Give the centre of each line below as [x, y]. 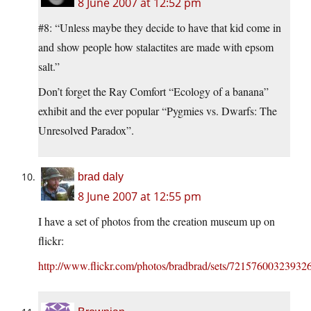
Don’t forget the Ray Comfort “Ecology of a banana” [153, 92]
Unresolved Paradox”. [86, 131]
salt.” [49, 67]
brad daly [101, 177]
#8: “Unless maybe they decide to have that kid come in [160, 28]
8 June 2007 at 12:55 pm [140, 197]
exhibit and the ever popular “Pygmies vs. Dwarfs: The [158, 111]
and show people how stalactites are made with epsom [156, 47]
